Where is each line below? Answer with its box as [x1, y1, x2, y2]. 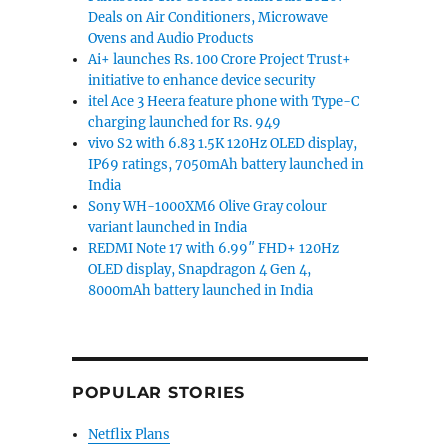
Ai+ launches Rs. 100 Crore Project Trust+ [88, 51, 352, 68]
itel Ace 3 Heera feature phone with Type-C [88, 93, 360, 110]
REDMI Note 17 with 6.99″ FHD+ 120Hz [88, 240, 340, 257]
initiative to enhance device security [88, 72, 316, 89]
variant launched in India [88, 219, 248, 236]
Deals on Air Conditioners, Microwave [88, 9, 329, 26]
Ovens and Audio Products [88, 30, 255, 47]
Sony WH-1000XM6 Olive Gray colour [88, 198, 328, 215]
